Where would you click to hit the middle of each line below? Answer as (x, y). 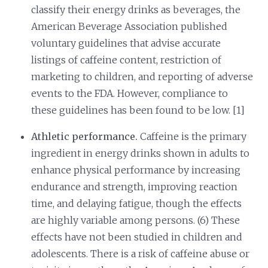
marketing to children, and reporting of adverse (142, 76)
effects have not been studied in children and (137, 237)
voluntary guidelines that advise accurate (126, 43)
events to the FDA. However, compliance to (130, 93)
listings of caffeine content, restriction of (127, 60)
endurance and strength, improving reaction (135, 186)
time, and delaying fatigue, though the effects (137, 203)
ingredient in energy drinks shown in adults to (141, 153)
